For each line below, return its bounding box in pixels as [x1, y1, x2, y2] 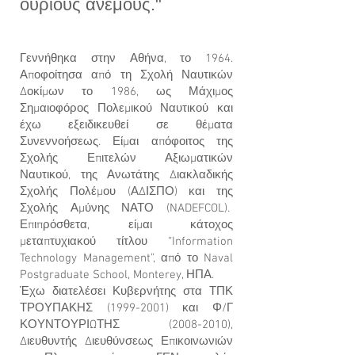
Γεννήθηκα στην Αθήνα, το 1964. [20, 52, 233, 66]
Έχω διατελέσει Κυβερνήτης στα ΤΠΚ [20, 284, 233, 299]
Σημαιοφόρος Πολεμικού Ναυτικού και [20, 101, 233, 116]
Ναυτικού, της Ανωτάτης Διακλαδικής [20, 168, 233, 182]
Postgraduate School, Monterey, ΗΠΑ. [20, 268, 217, 282]
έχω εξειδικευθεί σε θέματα [20, 118, 233, 132]
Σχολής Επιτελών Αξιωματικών [20, 151, 233, 166]
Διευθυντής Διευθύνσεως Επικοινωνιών [20, 334, 233, 349]
